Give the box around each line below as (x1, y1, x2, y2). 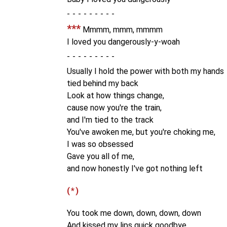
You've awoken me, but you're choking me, (67, 127, 215, 137)
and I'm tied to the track (67, 115, 154, 125)
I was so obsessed (67, 139, 133, 149)
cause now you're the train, (67, 103, 162, 112)
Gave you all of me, (67, 152, 134, 161)
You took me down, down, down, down (67, 208, 201, 218)
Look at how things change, (67, 91, 164, 100)
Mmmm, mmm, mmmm (81, 25, 163, 34)
